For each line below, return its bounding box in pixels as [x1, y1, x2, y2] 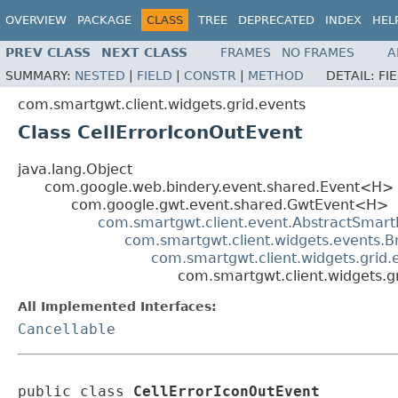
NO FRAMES [282, 45, 354, 60]
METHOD [248, 68, 304, 84]
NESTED [75, 68, 125, 84]
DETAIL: [326, 68, 378, 84]
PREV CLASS [5, 45, 91, 60]
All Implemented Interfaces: [18, 299, 217, 314]
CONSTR [184, 68, 236, 84]
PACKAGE [77, 13, 131, 27]
